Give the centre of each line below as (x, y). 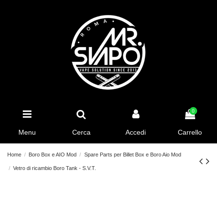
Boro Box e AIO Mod (53, 155)
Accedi (136, 132)
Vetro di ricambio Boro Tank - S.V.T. (55, 168)
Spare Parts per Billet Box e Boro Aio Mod (132, 155)
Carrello (190, 132)
